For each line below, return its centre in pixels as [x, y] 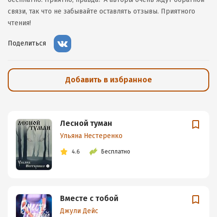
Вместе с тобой [89, 199]
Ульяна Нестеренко [91, 136]
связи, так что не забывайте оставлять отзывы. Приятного [101, 11]
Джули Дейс [79, 211]
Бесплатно [116, 152]
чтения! [19, 23]
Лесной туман [86, 123]
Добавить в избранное [108, 80]
